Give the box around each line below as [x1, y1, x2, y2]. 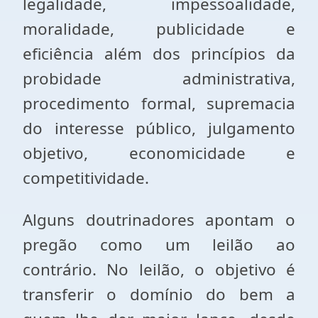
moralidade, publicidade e [23, 18, 295, 40]
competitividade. [23, 167, 149, 189]
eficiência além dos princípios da [23, 43, 295, 65]
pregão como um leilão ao [23, 234, 295, 256]
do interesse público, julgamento [23, 117, 295, 139]
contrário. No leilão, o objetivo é [23, 258, 295, 280]
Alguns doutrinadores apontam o [23, 209, 295, 231]
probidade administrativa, [23, 67, 295, 89]
